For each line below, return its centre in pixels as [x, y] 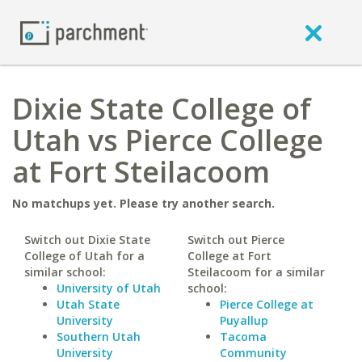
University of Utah [109, 288]
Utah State [88, 304]
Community [253, 353]
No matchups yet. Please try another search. [143, 203]
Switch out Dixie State [87, 240]
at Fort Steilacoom [141, 172]
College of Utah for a [84, 256]
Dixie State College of [162, 109]
